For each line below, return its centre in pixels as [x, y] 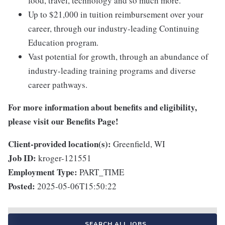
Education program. [63, 43]
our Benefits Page [83, 122]
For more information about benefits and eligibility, [102, 107]
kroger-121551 [65, 158]
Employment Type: [43, 172]
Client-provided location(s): [60, 144]
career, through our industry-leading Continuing [114, 29]
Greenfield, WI [139, 144]
